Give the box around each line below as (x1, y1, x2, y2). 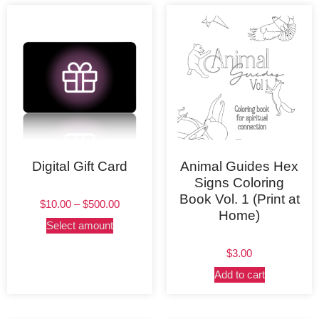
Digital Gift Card (32, 158, 127, 174)
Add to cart (214, 268, 265, 281)
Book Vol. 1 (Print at (179, 191, 300, 206)
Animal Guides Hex (180, 158, 298, 174)
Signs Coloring (194, 174, 284, 190)
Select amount (46, 219, 113, 232)
